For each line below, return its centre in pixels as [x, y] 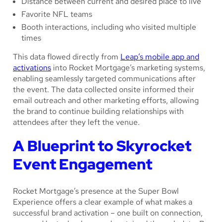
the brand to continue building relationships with [98, 111]
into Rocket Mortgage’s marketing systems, [128, 68]
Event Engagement [83, 164]
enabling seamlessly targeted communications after [104, 79]
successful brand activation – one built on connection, [108, 213]
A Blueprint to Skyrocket [102, 146]
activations [32, 68]
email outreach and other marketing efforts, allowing [106, 101]
